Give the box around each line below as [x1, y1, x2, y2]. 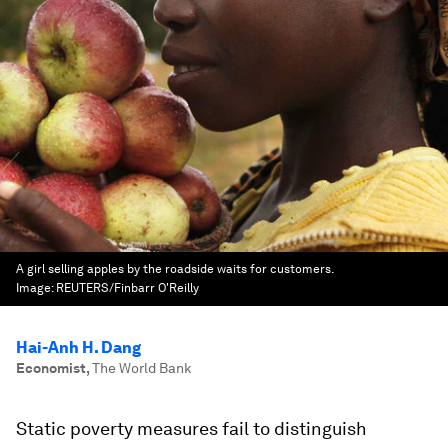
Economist [16, 360, 86, 376]
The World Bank [92, 360, 191, 376]
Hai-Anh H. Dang [16, 338, 141, 357]
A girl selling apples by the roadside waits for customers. [16, 262, 333, 276]
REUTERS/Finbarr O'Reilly [56, 281, 199, 295]
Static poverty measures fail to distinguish [16, 418, 367, 439]
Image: [16, 281, 56, 295]
